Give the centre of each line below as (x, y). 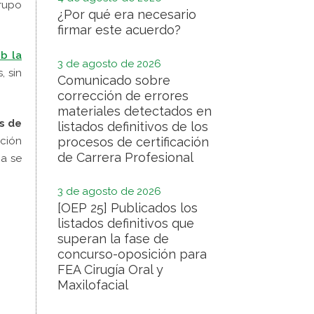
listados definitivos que (126, 223)
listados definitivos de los (133, 127)
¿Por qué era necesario (127, 14)
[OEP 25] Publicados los (128, 208)
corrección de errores (123, 96)
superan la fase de (113, 239)
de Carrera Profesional (125, 157)
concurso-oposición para (132, 254)
